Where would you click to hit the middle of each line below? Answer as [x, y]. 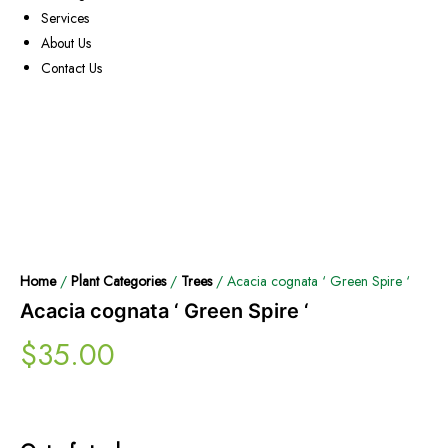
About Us [66, 43]
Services [65, 18]
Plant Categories [118, 280]
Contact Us [72, 68]
